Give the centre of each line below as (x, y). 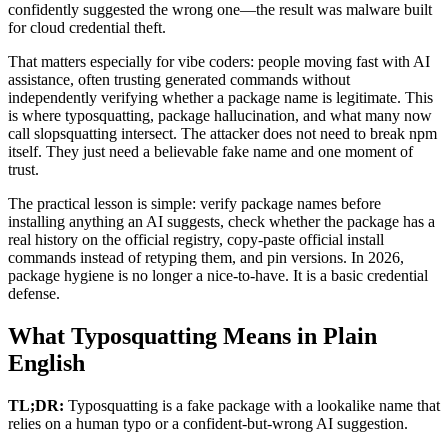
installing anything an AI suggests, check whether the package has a (221, 221)
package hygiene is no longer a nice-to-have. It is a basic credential (218, 275)
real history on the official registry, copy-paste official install (196, 239)
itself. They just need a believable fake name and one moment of (210, 151)
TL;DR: (36, 405)
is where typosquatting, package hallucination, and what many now (220, 115)
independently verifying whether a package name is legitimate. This (220, 97)
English (46, 362)
